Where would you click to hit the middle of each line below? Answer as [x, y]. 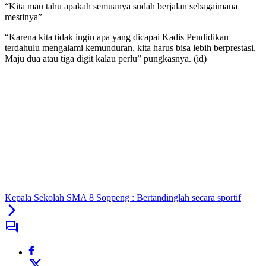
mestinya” [23, 17]
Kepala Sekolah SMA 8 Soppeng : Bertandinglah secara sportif [123, 198]
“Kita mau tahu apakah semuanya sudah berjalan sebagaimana [121, 7]
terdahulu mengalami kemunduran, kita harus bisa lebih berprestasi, [130, 48]
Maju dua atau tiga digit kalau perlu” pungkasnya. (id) [106, 59]
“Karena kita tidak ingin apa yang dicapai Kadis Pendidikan [117, 37]
